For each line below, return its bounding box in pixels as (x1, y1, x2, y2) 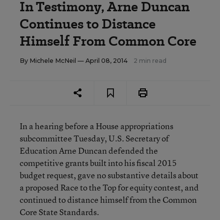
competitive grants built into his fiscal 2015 (20, 157, 177, 168)
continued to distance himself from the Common (20, 194, 197, 205)
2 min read (134, 57, 166, 64)
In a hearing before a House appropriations (20, 120, 173, 132)
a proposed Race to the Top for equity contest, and (20, 182, 199, 193)
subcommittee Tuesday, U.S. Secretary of (20, 133, 169, 144)
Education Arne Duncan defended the (20, 145, 158, 156)
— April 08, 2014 (76, 57, 129, 64)
